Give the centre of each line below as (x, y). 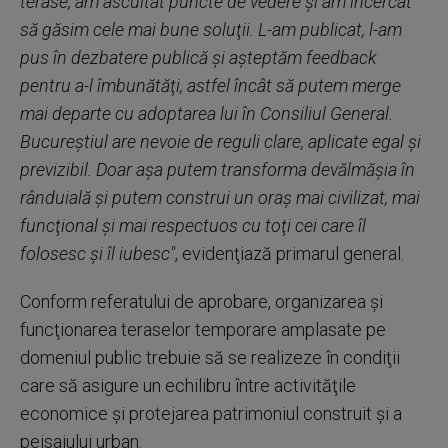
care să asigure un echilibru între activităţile (188, 385)
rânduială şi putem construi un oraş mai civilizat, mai (220, 197)
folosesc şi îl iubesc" (97, 253)
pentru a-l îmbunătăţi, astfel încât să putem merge (210, 85)
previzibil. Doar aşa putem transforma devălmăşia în (217, 169)
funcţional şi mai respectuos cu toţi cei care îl (193, 225)
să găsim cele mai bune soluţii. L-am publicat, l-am (211, 29)
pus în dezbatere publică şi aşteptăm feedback (198, 57)
